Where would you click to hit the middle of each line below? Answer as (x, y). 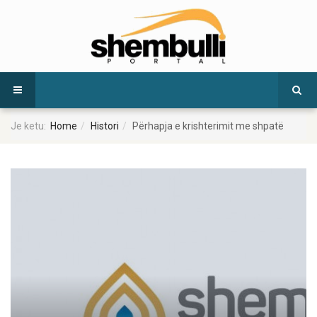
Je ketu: (30, 126)
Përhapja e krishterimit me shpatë (208, 126)
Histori (105, 126)
